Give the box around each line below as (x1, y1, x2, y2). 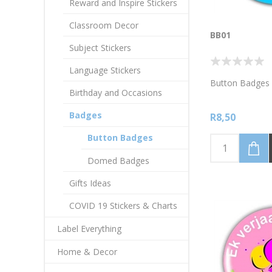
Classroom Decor (69, 19, 138, 31)
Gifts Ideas (69, 177, 111, 189)
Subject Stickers (69, 42, 131, 53)
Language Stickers (69, 64, 141, 76)
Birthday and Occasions (69, 87, 162, 98)
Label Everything (57, 223, 121, 234)
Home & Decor (57, 246, 117, 257)
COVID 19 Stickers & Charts (69, 200, 177, 211)
